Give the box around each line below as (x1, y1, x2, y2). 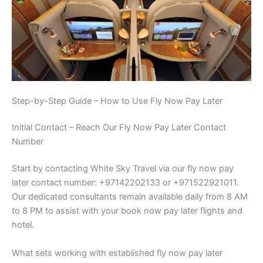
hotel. (12, 220, 34, 231)
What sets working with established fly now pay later (12, 247, 222, 258)
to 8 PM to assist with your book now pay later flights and (12, 205, 242, 217)
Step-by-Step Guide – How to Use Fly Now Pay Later (12, 95, 222, 106)
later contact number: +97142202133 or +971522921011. (12, 177, 239, 188)
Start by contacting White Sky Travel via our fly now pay (12, 163, 234, 174)
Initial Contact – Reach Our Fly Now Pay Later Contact (12, 122, 226, 133)
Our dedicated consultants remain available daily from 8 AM (12, 191, 248, 203)
